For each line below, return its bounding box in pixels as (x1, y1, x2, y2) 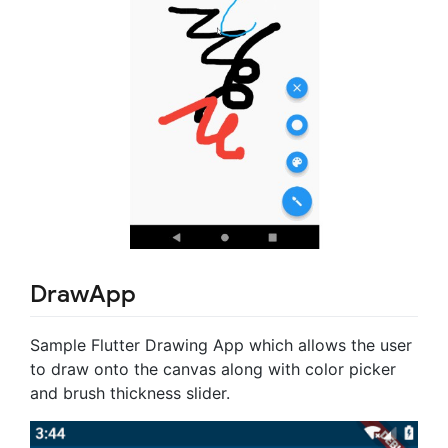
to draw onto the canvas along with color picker (30, 358, 396, 379)
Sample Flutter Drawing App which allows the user (30, 334, 412, 355)
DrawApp (30, 278, 136, 309)
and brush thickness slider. (30, 382, 230, 403)
